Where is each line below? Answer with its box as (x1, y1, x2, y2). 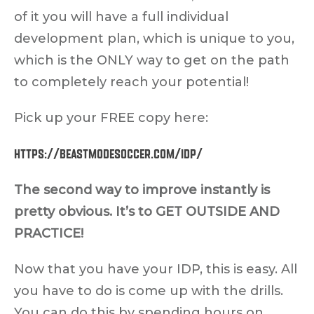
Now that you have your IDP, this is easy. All (14, 261, 297, 277)
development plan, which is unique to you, (14, 30, 294, 46)
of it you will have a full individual (14, 8, 228, 25)
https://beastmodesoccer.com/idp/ (14, 145, 203, 161)
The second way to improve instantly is (14, 182, 270, 198)
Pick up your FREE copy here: (14, 109, 208, 125)
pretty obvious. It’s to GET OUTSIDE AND (14, 203, 280, 219)
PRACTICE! (14, 225, 83, 241)
